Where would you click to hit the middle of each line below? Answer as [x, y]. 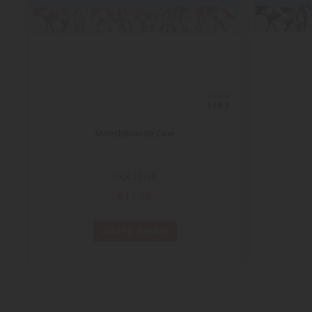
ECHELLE [219, 96]
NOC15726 [135, 177]
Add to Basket [135, 231]
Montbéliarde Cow [135, 133]
